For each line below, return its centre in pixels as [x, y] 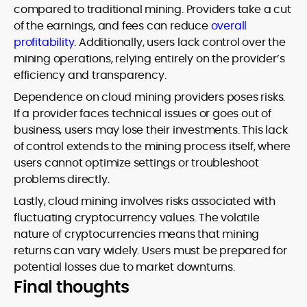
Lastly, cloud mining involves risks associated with [145, 201]
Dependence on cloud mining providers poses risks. [150, 97]
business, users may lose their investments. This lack [151, 130]
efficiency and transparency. [90, 75]
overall [229, 26]
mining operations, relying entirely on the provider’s [149, 59]
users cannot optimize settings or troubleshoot [136, 163]
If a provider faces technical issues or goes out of [143, 113]
